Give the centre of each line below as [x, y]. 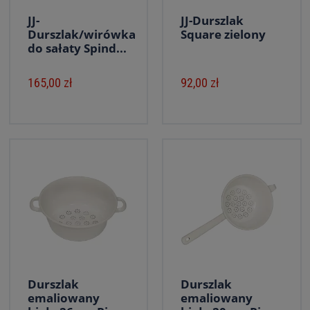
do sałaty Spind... [77, 48]
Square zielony [223, 34]
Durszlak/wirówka [81, 34]
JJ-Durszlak [212, 20]
